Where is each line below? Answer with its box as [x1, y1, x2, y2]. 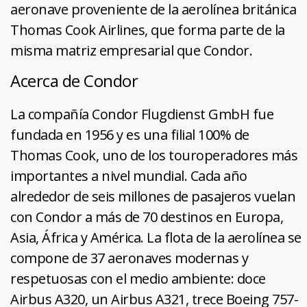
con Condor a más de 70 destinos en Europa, [10, 207, 283, 226]
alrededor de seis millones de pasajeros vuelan [10, 186, 295, 206]
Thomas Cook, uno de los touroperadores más [10, 145, 297, 164]
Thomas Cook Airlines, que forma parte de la [10, 20, 285, 39]
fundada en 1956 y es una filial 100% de [10, 125, 249, 144]
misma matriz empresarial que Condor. [10, 40, 252, 60]
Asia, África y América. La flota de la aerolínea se [10, 228, 302, 247]
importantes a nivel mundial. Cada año [10, 166, 247, 185]
